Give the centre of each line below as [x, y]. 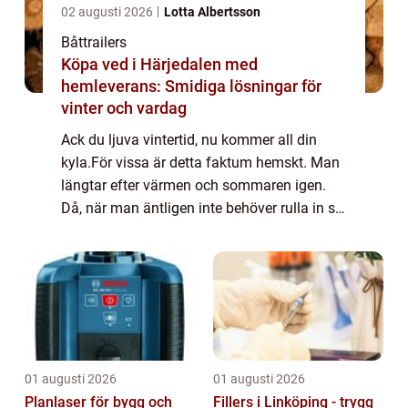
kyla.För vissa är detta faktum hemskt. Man [200, 162]
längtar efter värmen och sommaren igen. [194, 185]
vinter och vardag [124, 107]
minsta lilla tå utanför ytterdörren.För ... [186, 253]
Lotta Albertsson [212, 11]
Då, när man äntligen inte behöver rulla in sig [204, 208]
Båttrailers [94, 42]
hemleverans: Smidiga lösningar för [191, 86]
